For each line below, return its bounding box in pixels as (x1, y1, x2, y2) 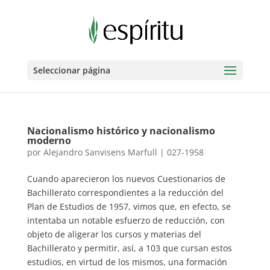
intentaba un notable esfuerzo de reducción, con (27, 215, 225, 226)
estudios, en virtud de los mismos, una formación (27, 256, 227, 268)
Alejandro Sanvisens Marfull (43, 146, 157, 158)
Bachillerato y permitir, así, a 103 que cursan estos (27, 242, 232, 254)
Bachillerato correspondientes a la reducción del (27, 187, 224, 198)
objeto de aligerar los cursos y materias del (27, 228, 201, 240)
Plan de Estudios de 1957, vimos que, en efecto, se (27, 201, 231, 212)
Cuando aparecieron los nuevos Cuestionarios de (27, 173, 225, 184)
